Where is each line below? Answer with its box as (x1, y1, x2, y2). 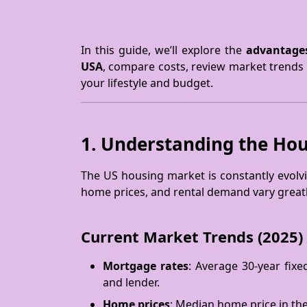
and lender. (103, 275, 160, 290)
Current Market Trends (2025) (81, 226, 303, 247)
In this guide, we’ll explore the (81, 42, 246, 58)
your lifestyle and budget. (81, 75, 213, 90)
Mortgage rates (103, 258, 188, 273)
